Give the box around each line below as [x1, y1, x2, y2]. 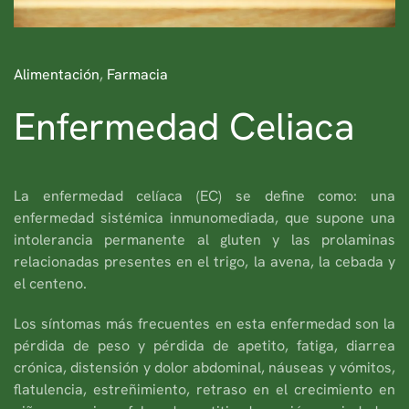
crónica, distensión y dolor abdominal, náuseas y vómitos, [14, 357, 395, 377]
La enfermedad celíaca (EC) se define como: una [14, 185, 395, 205]
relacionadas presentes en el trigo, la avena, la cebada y [14, 251, 395, 271]
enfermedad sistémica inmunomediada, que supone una [14, 207, 395, 227]
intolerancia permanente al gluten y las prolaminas [14, 229, 395, 249]
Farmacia [107, 64, 168, 84]
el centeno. [14, 273, 87, 293]
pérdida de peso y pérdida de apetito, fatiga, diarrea [14, 335, 395, 355]
